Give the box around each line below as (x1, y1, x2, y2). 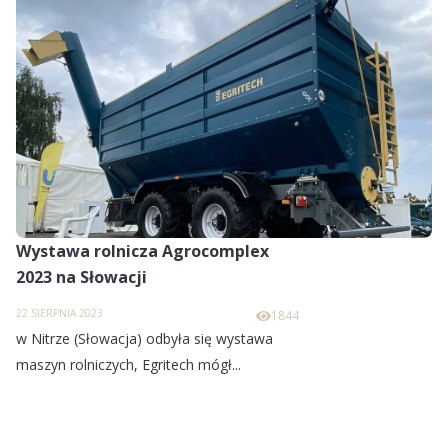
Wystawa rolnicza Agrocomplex (16, 240, 269, 263)
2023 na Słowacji (16, 266, 147, 289)
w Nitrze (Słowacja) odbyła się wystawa (16, 329, 273, 349)
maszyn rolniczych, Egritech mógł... (16, 355, 241, 375)
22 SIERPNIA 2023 (16, 306, 103, 321)
